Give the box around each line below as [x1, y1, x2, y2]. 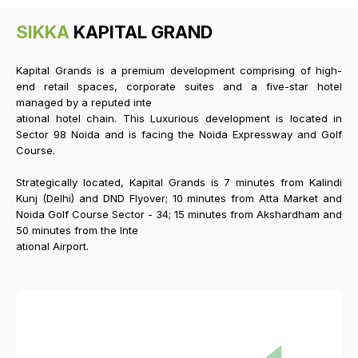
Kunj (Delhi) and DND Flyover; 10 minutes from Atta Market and [16, 191, 342, 205]
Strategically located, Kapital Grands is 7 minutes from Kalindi [16, 175, 342, 189]
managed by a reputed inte [16, 95, 152, 109]
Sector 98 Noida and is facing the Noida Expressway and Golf [16, 127, 342, 141]
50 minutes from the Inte [16, 223, 138, 237]
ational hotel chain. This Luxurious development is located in [16, 111, 342, 125]
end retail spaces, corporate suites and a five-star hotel [16, 79, 342, 93]
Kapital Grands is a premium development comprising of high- [16, 63, 342, 77]
